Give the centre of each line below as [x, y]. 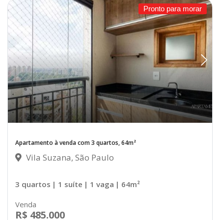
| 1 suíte [67, 184]
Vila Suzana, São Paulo [69, 157]
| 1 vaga [99, 184]
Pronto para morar [173, 9]
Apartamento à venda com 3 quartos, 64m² [76, 142]
